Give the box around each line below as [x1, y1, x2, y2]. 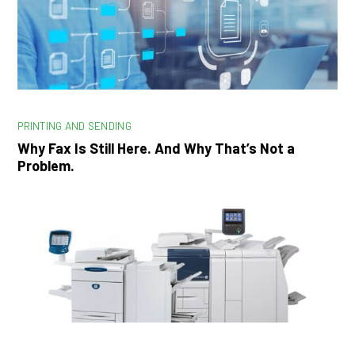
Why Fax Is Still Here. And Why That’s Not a [17, 139, 296, 157]
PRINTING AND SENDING [17, 118, 132, 132]
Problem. [17, 156, 78, 174]
